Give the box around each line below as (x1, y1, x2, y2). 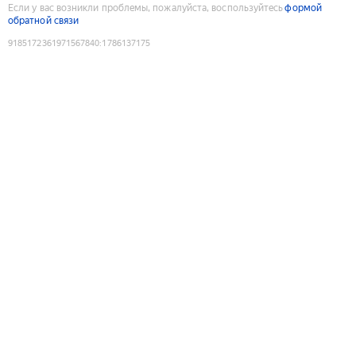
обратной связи (8, 14, 79, 26)
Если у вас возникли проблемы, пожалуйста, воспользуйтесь (8, 2, 284, 14)
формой (284, 2, 322, 14)
